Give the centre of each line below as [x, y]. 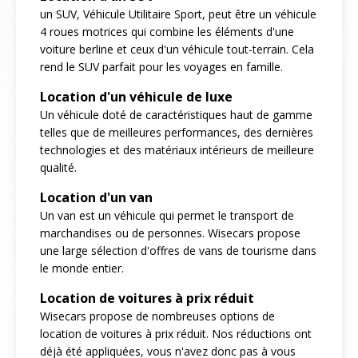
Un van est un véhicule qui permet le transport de [167, 215]
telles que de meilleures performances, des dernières [177, 132]
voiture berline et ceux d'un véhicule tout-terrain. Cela [177, 49]
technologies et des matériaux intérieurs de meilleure [177, 149]
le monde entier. [82, 268]
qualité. [58, 167]
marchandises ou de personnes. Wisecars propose [170, 233]
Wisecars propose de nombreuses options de [157, 316]
